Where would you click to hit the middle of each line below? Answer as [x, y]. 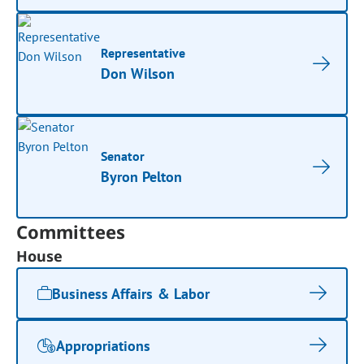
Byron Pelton [142, 177]
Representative [143, 53]
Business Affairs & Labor [131, 293]
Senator [123, 156]
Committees [71, 232]
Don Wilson [138, 74]
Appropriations [104, 345]
